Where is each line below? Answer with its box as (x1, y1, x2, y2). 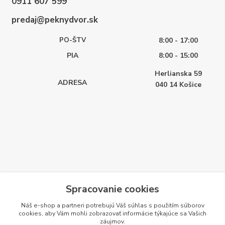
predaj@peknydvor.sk (7, 14, 98, 26)
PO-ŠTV (59, 36, 86, 45)
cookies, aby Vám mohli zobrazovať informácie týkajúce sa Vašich (19, 209, 206, 217)
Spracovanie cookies (66, 182, 159, 196)
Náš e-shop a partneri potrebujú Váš (21, 201, 128, 209)
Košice (179, 80, 201, 90)
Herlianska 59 (154, 69, 202, 79)
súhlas (127, 201, 147, 209)
